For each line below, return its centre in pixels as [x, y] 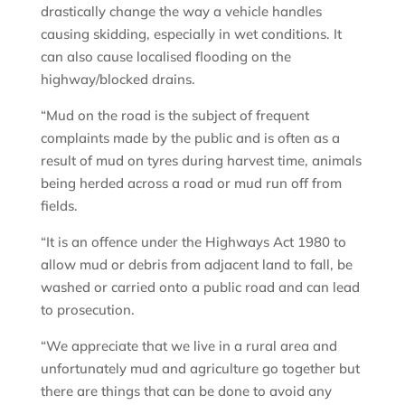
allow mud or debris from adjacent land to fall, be [196, 264]
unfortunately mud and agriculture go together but [200, 368]
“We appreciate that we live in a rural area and [188, 345]
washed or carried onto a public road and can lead [200, 287]
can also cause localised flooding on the [165, 56]
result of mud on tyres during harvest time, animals [201, 160]
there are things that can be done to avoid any [186, 391]
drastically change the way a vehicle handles [181, 11]
